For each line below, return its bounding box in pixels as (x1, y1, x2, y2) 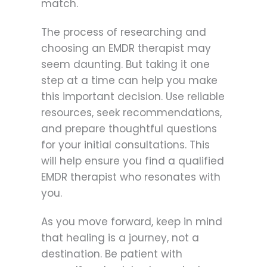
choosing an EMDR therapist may (41, 41, 211, 55)
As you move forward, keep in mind (41, 215, 222, 229)
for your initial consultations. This (41, 137, 210, 152)
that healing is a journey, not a (41, 231, 199, 246)
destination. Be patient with (41, 247, 182, 262)
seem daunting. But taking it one (41, 57, 210, 72)
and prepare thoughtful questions (41, 121, 217, 136)
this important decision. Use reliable (41, 89, 225, 104)
